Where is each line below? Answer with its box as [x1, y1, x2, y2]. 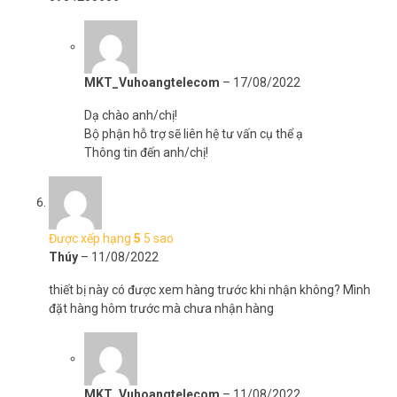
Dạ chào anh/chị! [84, 108, 177, 122]
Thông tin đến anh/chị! [84, 145, 208, 160]
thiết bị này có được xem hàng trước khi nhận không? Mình [49, 283, 370, 297]
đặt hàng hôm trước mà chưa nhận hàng [49, 301, 274, 315]
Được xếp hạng [49, 231, 134, 245]
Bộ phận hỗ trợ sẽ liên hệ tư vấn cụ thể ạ [84, 127, 303, 141]
